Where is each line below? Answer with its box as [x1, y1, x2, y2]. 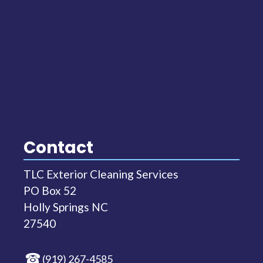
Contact [23, 136, 93, 160]
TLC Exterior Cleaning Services [23, 167, 178, 181]
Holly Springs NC [23, 200, 108, 214]
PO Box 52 [23, 184, 76, 198]
